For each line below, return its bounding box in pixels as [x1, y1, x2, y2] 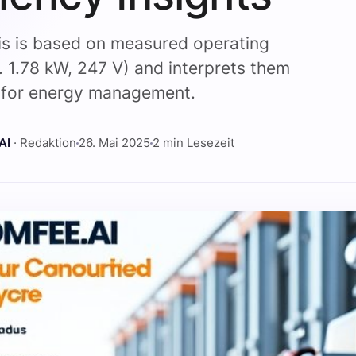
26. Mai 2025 [79, 135, 151, 150]
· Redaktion [10, 135, 77, 150]
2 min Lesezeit [153, 135, 235, 150]
